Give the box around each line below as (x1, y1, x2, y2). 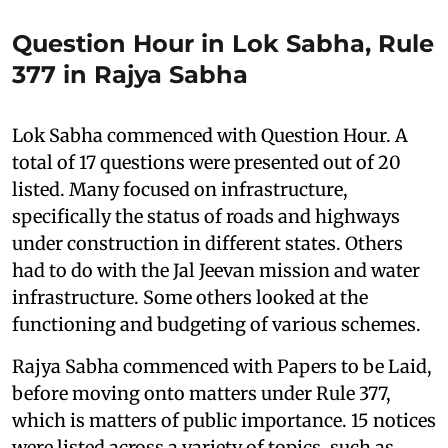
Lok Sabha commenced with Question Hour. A (12, 123, 408, 147)
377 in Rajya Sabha (12, 59, 248, 89)
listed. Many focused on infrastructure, (12, 177, 348, 201)
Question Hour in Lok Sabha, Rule (12, 28, 434, 58)
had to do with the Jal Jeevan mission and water (12, 258, 420, 282)
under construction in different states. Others (12, 231, 403, 255)
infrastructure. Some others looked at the (12, 285, 368, 309)
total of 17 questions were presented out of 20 (12, 150, 401, 174)
